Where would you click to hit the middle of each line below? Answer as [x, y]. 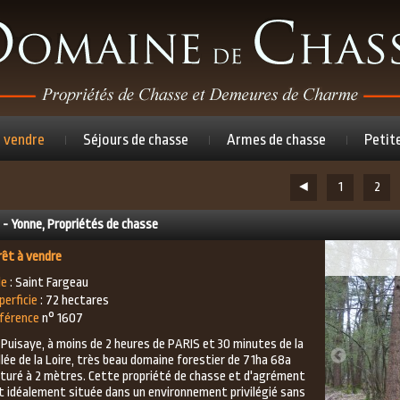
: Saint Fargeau [48, 283]
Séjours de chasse [135, 140]
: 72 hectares [73, 300]
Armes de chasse [276, 140]
